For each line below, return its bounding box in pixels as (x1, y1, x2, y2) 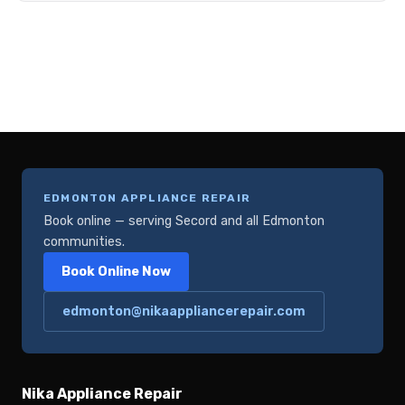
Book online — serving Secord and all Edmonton (43, 213, 325, 230)
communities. (43, 234, 125, 250)
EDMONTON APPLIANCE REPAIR (43, 192, 250, 205)
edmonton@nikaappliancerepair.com (62, 304, 306, 320)
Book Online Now (61, 264, 171, 280)
